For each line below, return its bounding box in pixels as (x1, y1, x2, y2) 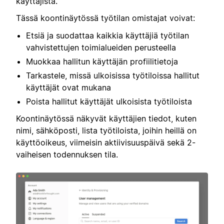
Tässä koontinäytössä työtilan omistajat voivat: (16, 13, 195, 23)
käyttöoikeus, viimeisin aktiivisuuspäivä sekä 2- (16, 137, 195, 147)
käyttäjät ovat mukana (26, 82, 111, 92)
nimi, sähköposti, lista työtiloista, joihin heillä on (16, 125, 196, 135)
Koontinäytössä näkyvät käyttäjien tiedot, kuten (16, 113, 196, 123)
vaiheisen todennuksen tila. (16, 149, 118, 159)
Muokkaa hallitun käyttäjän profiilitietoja (26, 56, 178, 66)
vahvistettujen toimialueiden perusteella (26, 42, 176, 52)
